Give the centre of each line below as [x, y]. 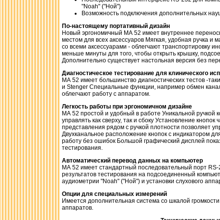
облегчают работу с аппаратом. [106, 94]
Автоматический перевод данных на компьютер [132, 161]
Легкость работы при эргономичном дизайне [127, 107]
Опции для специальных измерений [114, 194]
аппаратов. [78, 208]
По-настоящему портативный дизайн [116, 26]
